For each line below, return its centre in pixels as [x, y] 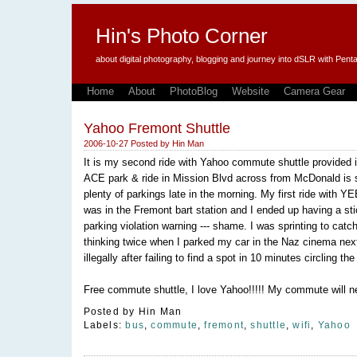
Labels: [104, 326]
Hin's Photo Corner [181, 36]
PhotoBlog [193, 91]
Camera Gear [314, 91]
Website [250, 91]
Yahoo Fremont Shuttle [157, 128]
